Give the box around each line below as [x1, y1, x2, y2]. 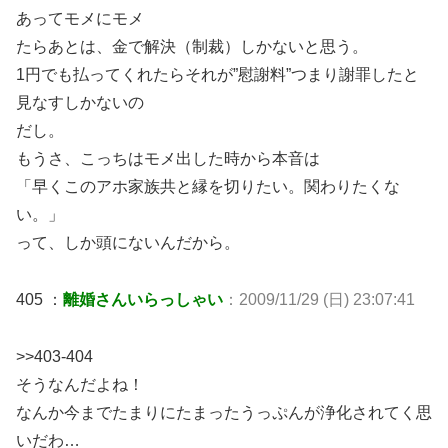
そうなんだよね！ [16, 376, 144, 394]
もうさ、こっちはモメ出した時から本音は [16, 150, 320, 168]
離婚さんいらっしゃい [63, 291, 223, 309]
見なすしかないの [16, 94, 144, 112]
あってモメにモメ [16, 10, 144, 28]
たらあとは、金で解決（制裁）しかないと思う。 [16, 38, 368, 56]
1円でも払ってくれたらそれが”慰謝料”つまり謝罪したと [16, 66, 419, 84]
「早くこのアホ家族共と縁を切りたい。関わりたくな [16, 178, 400, 196]
